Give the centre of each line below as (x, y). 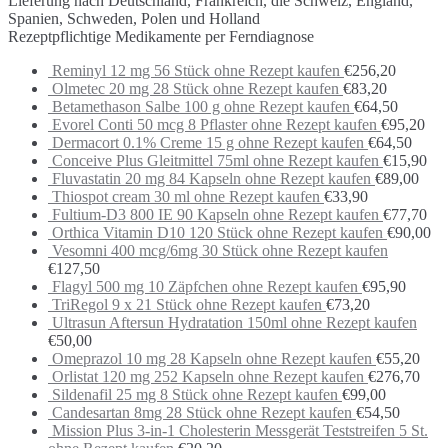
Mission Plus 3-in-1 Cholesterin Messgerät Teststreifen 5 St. (240, 431)
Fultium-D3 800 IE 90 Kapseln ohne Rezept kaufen (215, 215)
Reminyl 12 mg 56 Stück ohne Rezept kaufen (196, 71)
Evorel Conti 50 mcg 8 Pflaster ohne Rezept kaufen (214, 125)
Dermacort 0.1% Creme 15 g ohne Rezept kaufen (208, 143)
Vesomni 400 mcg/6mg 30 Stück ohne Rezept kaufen (220, 251)
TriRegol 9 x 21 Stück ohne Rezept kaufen (187, 305)
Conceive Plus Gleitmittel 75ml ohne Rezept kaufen (215, 161)
